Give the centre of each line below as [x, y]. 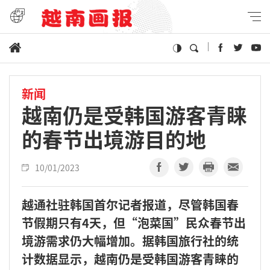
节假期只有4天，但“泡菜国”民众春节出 [134, 222]
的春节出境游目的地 [114, 139]
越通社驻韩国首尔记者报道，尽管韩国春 [130, 204]
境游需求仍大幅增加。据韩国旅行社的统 [130, 240]
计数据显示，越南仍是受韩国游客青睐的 [130, 259]
